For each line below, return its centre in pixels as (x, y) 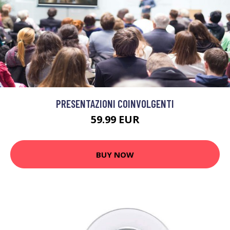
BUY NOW (115, 154)
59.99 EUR (115, 119)
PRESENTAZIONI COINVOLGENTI (115, 103)
